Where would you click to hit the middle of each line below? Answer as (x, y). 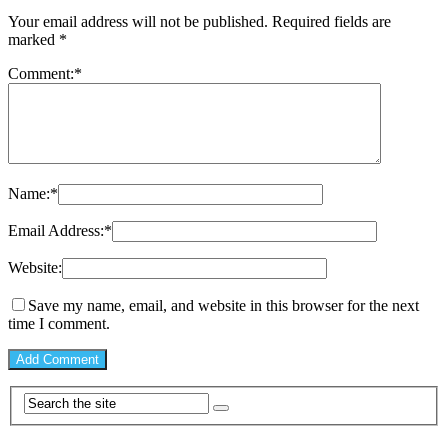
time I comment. (59, 323)
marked (33, 39)
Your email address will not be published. (138, 21)
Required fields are (331, 21)
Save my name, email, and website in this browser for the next (223, 305)
